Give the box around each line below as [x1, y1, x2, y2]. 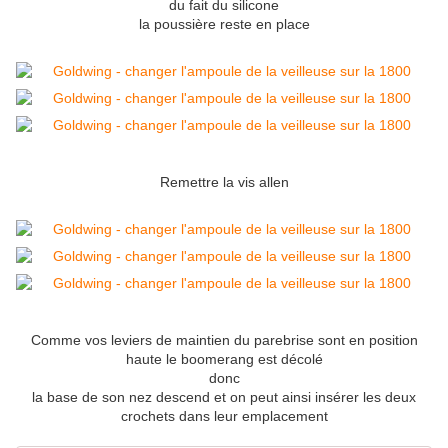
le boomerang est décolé [165, 351, 323, 368]
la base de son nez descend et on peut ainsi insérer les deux [32, 389, 416, 406]
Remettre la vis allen [159, 174, 289, 191]
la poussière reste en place [138, 16, 310, 33]
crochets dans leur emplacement [120, 408, 328, 425]
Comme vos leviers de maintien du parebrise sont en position [30, 332, 418, 349]
